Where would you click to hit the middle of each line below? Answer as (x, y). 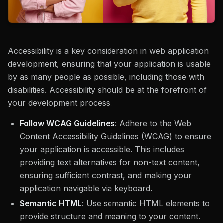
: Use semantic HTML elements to (146, 203)
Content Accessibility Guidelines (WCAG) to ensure (115, 136)
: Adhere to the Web (153, 123)
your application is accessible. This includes (102, 149)
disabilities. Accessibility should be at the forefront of (107, 89)
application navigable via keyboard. (86, 188)
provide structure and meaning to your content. (110, 216)
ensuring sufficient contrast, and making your (106, 175)
